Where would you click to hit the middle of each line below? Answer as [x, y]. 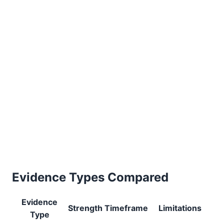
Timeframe [126, 208]
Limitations [180, 208]
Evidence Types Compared [90, 177]
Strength [85, 208]
